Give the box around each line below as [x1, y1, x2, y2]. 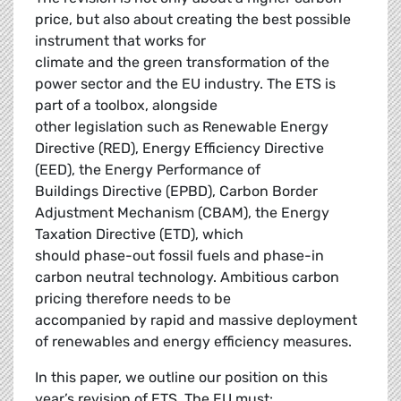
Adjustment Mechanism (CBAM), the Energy [35, 204, 329, 222]
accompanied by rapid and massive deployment [35, 311, 357, 329]
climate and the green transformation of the [35, 54, 329, 72]
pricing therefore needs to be [35, 290, 231, 308]
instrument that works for [35, 32, 206, 50]
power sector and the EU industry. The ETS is [35, 75, 336, 93]
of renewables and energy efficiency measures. [35, 333, 352, 351]
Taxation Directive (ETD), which [35, 226, 243, 243]
